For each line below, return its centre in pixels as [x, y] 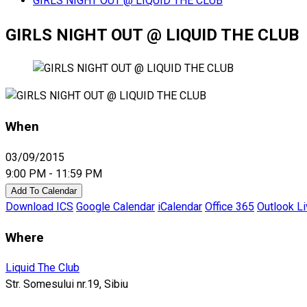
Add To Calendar [44, 191]
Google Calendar [115, 206]
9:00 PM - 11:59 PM [54, 173]
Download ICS [39, 206]
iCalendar [180, 206]
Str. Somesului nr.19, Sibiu [67, 284]
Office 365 [230, 206]
